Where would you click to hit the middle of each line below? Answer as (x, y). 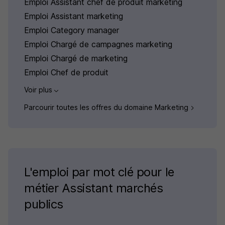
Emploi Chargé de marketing (76, 59)
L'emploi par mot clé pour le (99, 172)
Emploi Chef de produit (66, 73)
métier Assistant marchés (94, 188)
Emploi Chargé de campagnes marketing (98, 44)
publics (44, 204)
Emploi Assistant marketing (74, 16)
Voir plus (39, 90)
